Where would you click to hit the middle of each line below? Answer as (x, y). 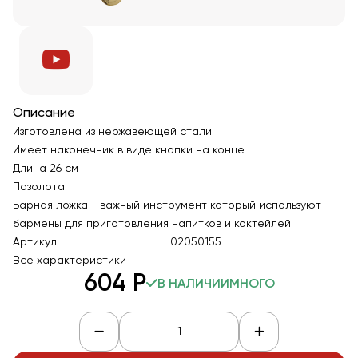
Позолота (39, 187)
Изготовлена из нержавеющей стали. (113, 132)
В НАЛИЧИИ (193, 284)
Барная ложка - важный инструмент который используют (167, 205)
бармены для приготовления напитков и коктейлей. (153, 224)
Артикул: (36, 242)
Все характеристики (70, 261)
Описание (44, 113)
